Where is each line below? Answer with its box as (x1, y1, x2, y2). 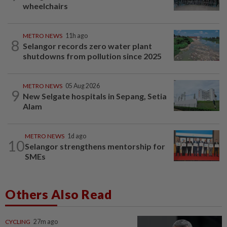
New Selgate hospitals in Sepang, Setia (23, 91, 167, 101)
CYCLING (5, 217, 30, 225)
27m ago (33, 217, 58, 225)
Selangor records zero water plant (23, 41, 152, 51)
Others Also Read (5, 186, 112, 202)
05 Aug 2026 (65, 82, 100, 90)
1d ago (67, 132, 86, 140)
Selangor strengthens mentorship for (25, 141, 165, 151)
